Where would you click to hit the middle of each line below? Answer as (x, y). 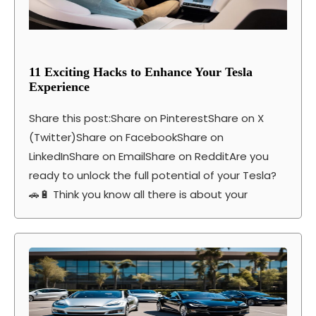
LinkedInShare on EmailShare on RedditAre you (149, 156)
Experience (59, 86)
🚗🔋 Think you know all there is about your (138, 194)
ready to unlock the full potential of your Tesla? (153, 175)
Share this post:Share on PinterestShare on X (146, 118)
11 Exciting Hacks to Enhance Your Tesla (141, 72)
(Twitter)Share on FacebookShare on (126, 137)
